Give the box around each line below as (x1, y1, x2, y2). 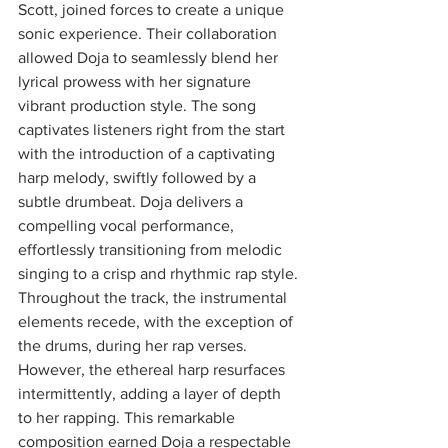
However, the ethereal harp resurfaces (18, 361, 289, 378)
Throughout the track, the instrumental (18, 289, 291, 306)
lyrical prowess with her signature (18, 73, 255, 90)
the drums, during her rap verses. (18, 337, 251, 354)
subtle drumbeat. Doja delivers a (18, 193, 247, 210)
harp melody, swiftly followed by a (18, 169, 260, 186)
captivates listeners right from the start (18, 121, 289, 138)
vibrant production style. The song (18, 97, 260, 114)
